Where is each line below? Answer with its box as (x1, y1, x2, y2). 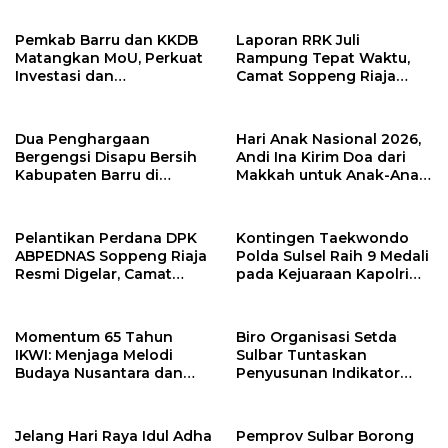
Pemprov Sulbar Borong (236, 427, 414, 446)
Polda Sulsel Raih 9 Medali (236, 247, 429, 266)
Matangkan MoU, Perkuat (15, 49, 203, 68)
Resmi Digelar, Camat (15, 265, 172, 284)
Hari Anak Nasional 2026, (236, 130, 421, 149)
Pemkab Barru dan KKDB (15, 31, 198, 50)
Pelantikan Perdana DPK (15, 229, 197, 248)
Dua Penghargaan (15, 130, 150, 149)
